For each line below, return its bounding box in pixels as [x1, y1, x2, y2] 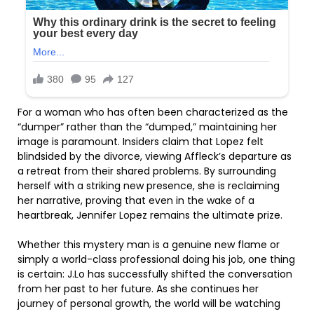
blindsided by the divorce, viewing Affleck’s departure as [18, 149, 292, 164]
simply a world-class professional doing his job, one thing [18, 252, 295, 267]
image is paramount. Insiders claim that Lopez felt [18, 135, 264, 149]
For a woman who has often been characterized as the [18, 105, 288, 120]
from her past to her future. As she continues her [18, 282, 259, 296]
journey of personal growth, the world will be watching [18, 296, 280, 311]
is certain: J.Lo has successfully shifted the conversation [18, 267, 292, 282]
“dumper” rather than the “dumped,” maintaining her [18, 120, 277, 135]
